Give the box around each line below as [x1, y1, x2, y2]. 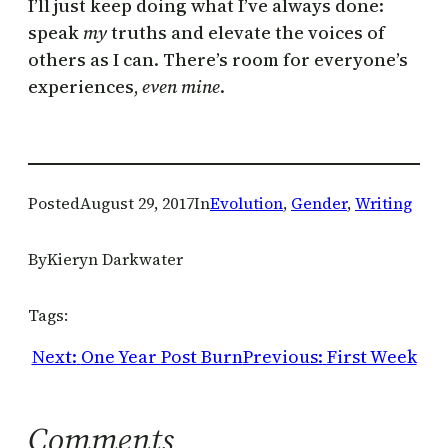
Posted [28, 192, 80, 215]
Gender [291, 192, 347, 215]
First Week [326, 344, 417, 370]
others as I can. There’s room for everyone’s [28, 47, 408, 73]
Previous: [242, 344, 323, 370]
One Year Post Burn [80, 344, 243, 370]
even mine [142, 74, 220, 100]
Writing [355, 192, 412, 215]
